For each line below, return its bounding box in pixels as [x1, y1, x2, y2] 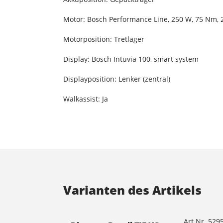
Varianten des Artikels [63, 182, 202, 199]
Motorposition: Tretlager [63, 34, 144, 44]
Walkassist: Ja [63, 94, 108, 104]
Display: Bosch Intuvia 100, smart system [63, 54, 199, 64]
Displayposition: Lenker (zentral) [63, 74, 170, 84]
